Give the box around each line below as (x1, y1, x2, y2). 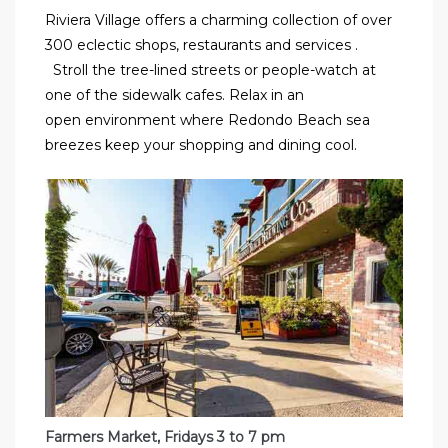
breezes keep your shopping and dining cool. (45, 135, 361, 154)
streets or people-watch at (191, 60, 376, 79)
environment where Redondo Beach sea (85, 110, 370, 129)
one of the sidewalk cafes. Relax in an (45, 85, 304, 104)
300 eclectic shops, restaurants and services (45, 35, 355, 54)
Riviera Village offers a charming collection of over (45, 10, 392, 29)
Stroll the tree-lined (53, 60, 191, 79)
